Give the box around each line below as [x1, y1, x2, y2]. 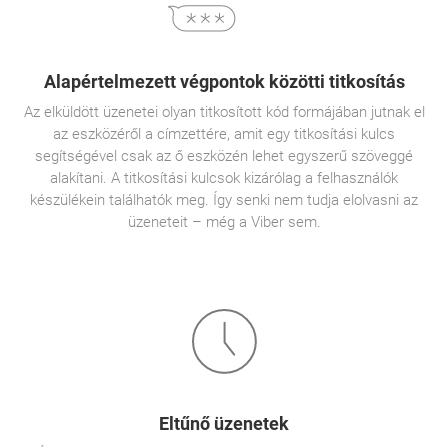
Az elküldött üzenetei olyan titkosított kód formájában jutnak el [23, 103, 425, 121]
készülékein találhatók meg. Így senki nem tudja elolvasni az [30, 191, 418, 209]
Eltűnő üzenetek [159, 413, 289, 434]
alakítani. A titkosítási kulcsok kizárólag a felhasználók [50, 169, 398, 187]
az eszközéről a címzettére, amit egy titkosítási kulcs [53, 125, 395, 143]
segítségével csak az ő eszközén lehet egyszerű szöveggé [35, 147, 413, 165]
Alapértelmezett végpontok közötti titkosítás [43, 71, 405, 92]
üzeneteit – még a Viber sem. [127, 213, 321, 231]
